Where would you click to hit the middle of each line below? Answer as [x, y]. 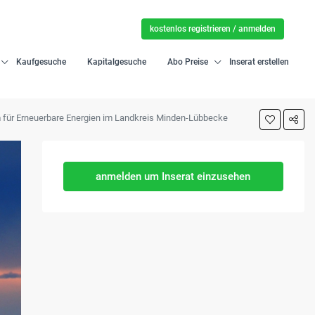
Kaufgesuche [41, 62]
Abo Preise [188, 62]
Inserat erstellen [259, 62]
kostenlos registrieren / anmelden [213, 29]
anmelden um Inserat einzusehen [173, 176]
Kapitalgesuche [117, 62]
